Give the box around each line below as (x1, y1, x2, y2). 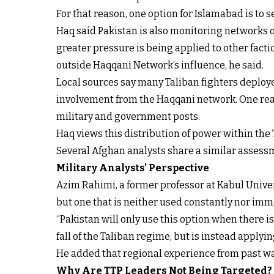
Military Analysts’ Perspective (56, 161, 209, 174)
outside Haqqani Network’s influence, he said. (56, 59, 264, 71)
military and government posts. (56, 110, 200, 122)
